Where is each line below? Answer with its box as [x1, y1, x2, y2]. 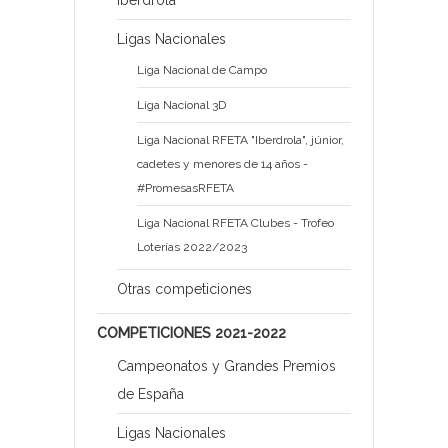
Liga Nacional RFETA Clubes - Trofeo [137, 216, 334, 231]
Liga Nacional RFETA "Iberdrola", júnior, [137, 133, 344, 148]
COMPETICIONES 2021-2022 [97, 325, 286, 342]
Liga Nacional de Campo [137, 63, 267, 78]
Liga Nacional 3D [137, 98, 226, 113]
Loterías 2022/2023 [137, 240, 247, 255]
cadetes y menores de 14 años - [137, 157, 308, 172]
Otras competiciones [117, 281, 252, 298]
